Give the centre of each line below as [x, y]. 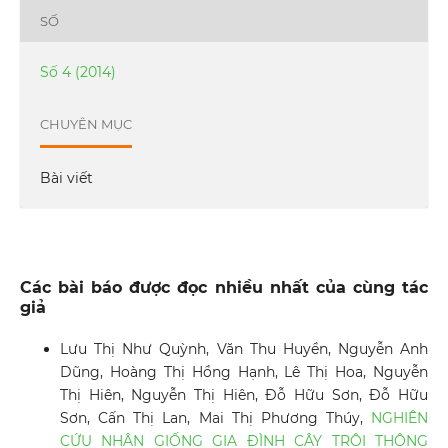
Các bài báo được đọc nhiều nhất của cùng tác [224, 288]
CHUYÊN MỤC [85, 123]
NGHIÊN [400, 418]
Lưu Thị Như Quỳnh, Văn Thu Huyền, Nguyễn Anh [244, 349]
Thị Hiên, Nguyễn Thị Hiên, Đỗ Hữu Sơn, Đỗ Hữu [244, 395]
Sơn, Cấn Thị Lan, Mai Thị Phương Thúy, [215, 418]
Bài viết [66, 178]
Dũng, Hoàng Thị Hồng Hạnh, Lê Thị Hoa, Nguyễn [244, 372]
